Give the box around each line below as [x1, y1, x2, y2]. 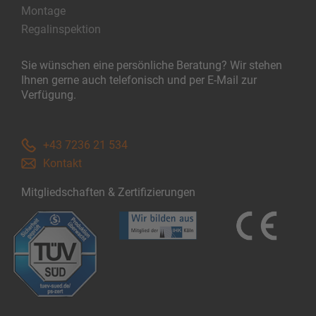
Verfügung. [21, 88, 76, 102]
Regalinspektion [21, 23, 101, 36]
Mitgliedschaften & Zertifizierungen [21, 186, 195, 199]
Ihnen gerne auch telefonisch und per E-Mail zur [21, 73, 257, 87]
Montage [21, 4, 66, 18]
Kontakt [43, 157, 82, 170]
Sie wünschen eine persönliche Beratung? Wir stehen [21, 59, 282, 72]
